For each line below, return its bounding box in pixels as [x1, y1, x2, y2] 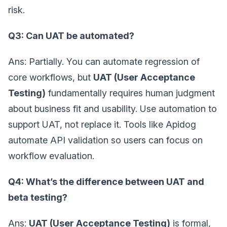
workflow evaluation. [8, 150, 94, 162]
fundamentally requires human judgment [46, 88, 215, 99]
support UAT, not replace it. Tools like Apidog [8, 119, 196, 130]
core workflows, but [8, 72, 93, 83]
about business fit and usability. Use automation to [8, 103, 217, 115]
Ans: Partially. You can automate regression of [8, 56, 200, 67]
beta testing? [8, 192, 67, 203]
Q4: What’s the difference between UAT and [8, 176, 204, 187]
